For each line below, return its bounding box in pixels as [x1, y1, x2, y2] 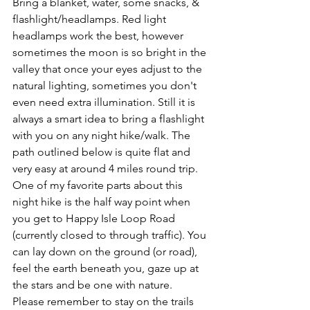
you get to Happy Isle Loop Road [12, 211, 178, 225]
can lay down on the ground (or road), [12, 244, 200, 258]
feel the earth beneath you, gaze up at [12, 261, 201, 275]
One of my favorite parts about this [12, 178, 185, 192]
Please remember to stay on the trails [12, 294, 197, 308]
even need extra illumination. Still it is [12, 95, 198, 109]
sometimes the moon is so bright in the [12, 45, 209, 59]
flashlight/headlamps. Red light [12, 12, 169, 26]
